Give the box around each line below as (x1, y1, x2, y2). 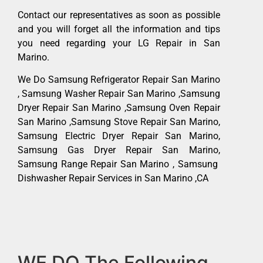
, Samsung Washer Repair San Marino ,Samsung (18, 88, 220, 100)
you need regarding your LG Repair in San (18, 37, 220, 49)
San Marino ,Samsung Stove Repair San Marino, (18, 116, 220, 128)
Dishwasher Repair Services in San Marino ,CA (18, 173, 208, 184)
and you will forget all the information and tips (18, 23, 220, 35)
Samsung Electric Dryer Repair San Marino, (18, 130, 220, 142)
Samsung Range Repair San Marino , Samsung (18, 159, 220, 170)
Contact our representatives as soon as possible (18, 9, 220, 21)
